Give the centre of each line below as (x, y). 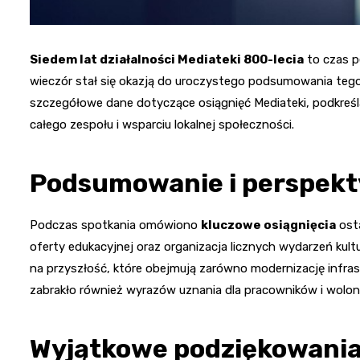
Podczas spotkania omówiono (115, 225)
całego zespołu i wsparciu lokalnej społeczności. (162, 125)
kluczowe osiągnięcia (268, 225)
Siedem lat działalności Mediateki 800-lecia (167, 60)
